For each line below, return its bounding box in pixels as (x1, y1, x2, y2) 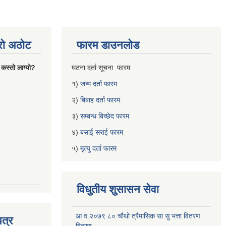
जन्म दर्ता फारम (80, 80, 117, 88)
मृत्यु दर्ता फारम (80, 144, 119, 152)
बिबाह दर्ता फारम (80, 96, 120, 104)
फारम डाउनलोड (77, 39, 139, 51)
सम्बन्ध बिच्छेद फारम (80, 112, 131, 120)
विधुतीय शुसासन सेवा (77, 183, 159, 196)
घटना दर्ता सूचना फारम (72, 64, 132, 72)
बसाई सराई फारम (80, 128, 123, 136)
